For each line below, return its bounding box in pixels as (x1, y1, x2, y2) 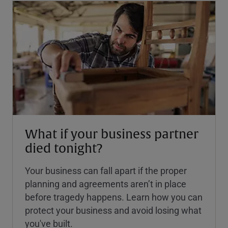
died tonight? (25, 140, 103, 156)
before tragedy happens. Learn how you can (25, 190, 203, 203)
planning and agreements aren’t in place (25, 177, 186, 190)
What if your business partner (25, 126, 198, 142)
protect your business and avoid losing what (25, 204, 202, 216)
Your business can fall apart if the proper (25, 164, 187, 177)
